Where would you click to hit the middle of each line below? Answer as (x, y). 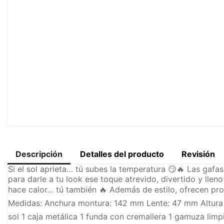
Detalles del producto (122, 154)
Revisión (198, 154)
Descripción (39, 154)
